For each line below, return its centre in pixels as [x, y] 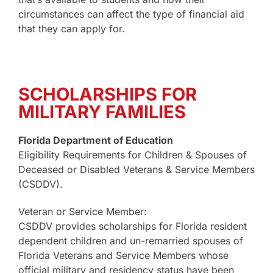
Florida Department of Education [96, 140]
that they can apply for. [72, 29]
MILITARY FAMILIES [102, 112]
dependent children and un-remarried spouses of [131, 241]
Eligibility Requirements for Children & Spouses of [133, 155]
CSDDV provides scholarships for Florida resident [133, 226]
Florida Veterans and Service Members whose [123, 256]
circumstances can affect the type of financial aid [131, 14]
